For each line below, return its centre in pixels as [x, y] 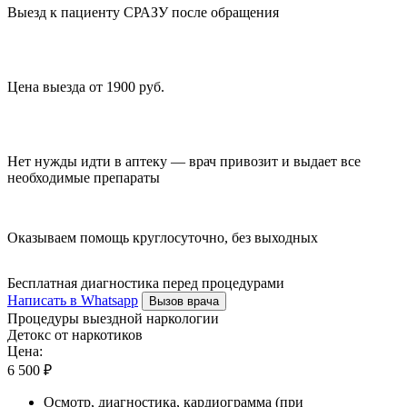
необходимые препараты [84, 177]
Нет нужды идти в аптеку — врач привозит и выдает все [184, 161]
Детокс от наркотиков [75, 334]
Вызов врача [184, 301]
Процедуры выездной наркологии [113, 318]
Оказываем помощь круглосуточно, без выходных [163, 237]
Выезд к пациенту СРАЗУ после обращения [143, 12]
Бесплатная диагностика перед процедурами [146, 283]
